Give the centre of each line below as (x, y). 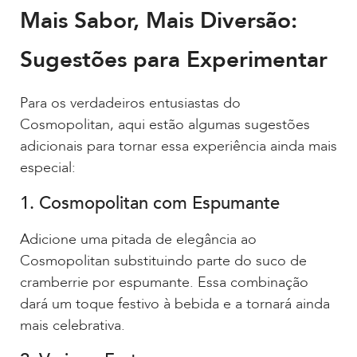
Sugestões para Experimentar (174, 60)
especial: (48, 168)
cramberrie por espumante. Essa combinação (164, 282)
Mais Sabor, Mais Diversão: (159, 21)
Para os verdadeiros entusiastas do (130, 104)
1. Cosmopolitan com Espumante (150, 203)
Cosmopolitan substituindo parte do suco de (163, 261)
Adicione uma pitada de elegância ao (138, 239)
